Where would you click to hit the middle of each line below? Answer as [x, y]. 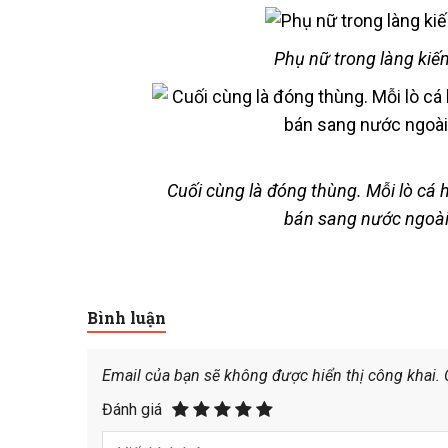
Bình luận [126, 317]
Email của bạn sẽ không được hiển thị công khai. [271, 376]
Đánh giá [132, 409]
